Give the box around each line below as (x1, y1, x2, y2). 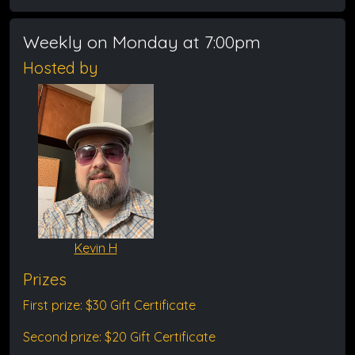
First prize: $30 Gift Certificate (23, 297, 196, 313)
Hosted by (23, 58, 98, 78)
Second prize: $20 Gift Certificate (23, 329, 216, 345)
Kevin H (74, 240, 117, 256)
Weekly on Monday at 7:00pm (23, 31, 261, 52)
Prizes (23, 269, 67, 289)
